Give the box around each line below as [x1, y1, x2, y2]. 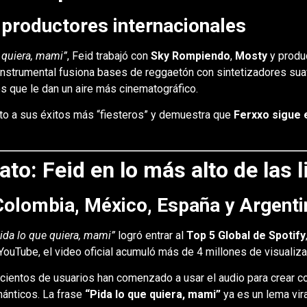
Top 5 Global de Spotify [186, 228, 306, 242]
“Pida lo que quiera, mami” [84, 288, 221, 302]
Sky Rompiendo [150, 49, 230, 63]
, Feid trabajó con [66, 49, 151, 63]
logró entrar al [114, 228, 186, 242]
